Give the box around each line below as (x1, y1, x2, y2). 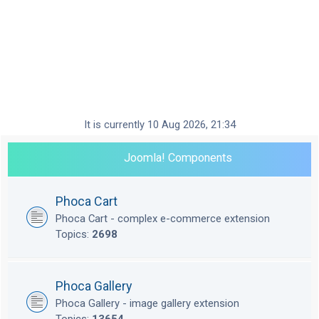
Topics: (56, 228, 92, 241)
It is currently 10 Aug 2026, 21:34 (83, 118, 236, 132)
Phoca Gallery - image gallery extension (56, 297, 239, 310)
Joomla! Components (124, 151, 232, 165)
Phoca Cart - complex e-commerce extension (56, 212, 270, 226)
